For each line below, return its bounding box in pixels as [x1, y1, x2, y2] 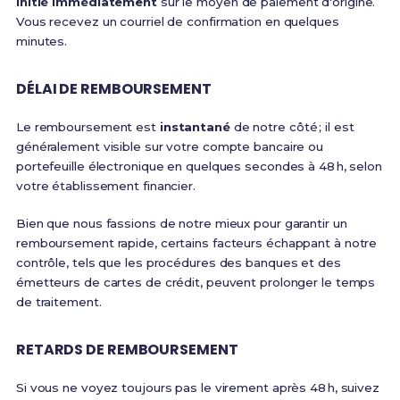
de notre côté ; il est [229, 120, 354, 134]
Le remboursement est [15, 120, 160, 134]
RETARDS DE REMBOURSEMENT [15, 339, 238, 360]
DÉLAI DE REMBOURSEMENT [15, 79, 212, 99]
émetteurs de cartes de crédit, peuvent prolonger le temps [15, 275, 376, 289]
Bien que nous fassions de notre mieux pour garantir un [15, 216, 347, 230]
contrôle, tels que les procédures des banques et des [15, 255, 341, 270]
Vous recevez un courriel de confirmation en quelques [15, 14, 339, 29]
